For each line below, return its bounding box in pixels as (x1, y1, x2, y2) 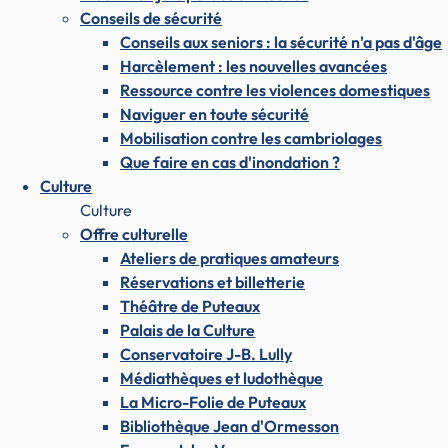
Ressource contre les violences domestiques (120, 79, 430, 100)
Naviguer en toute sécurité (120, 103, 309, 124)
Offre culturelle (80, 223, 188, 244)
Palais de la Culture (120, 319, 255, 340)
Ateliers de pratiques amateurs (120, 247, 339, 268)
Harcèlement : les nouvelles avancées (120, 55, 387, 76)
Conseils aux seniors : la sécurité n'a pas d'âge (120, 31, 442, 52)
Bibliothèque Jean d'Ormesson (120, 415, 339, 436)
